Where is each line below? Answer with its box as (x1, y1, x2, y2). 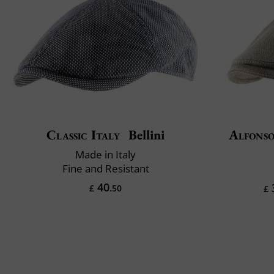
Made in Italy (75, 147, 136, 161)
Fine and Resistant (62, 161, 149, 176)
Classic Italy (46, 125, 120, 144)
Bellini (125, 125, 165, 144)
